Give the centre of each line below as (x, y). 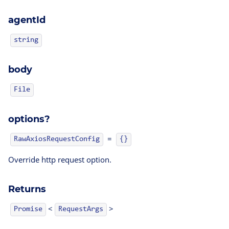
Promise (28, 210)
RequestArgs (81, 210)
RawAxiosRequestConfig (57, 140)
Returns (27, 189)
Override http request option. (60, 160)
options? (29, 119)
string (26, 40)
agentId (27, 20)
